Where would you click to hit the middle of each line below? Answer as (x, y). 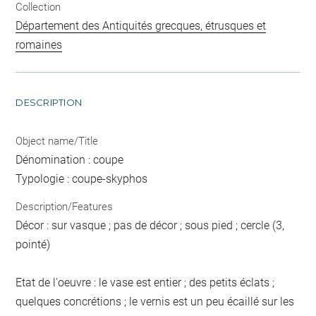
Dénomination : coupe (70, 159)
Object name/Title (57, 141)
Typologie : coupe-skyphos (82, 178)
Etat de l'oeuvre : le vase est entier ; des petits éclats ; (145, 283)
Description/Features (65, 207)
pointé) (33, 245)
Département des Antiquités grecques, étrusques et (141, 25)
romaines (39, 44)
